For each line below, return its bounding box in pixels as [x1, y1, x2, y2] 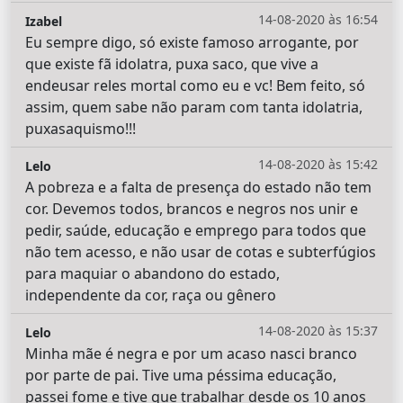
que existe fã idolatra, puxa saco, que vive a [25, 54, 318, 75]
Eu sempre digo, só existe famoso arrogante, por [25, 32, 359, 53]
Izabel [25, 13, 62, 31]
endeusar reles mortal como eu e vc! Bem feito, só [25, 76, 365, 96]
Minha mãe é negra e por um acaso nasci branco [25, 344, 357, 364]
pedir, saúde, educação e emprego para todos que [25, 220, 366, 241]
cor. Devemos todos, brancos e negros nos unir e [25, 199, 358, 219]
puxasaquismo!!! [25, 119, 136, 139]
